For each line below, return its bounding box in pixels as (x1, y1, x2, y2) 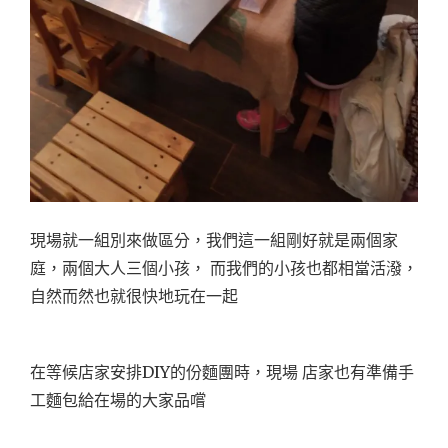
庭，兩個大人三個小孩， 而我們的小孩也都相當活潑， (30, 257, 418, 278)
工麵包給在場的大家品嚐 (30, 389, 206, 410)
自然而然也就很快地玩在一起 (30, 285, 238, 306)
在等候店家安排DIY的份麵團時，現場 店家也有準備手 (30, 361, 414, 382)
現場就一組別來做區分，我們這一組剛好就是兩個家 (30, 229, 398, 250)
